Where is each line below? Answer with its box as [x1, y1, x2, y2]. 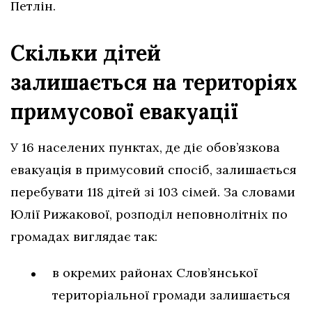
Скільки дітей [10, 40, 161, 67]
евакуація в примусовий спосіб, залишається [10, 162, 297, 178]
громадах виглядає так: [10, 228, 157, 245]
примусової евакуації [10, 98, 238, 125]
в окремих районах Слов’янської [52, 265, 258, 281]
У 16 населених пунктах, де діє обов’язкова [10, 139, 280, 156]
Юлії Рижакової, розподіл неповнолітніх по [10, 206, 288, 223]
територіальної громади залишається [52, 287, 290, 304]
